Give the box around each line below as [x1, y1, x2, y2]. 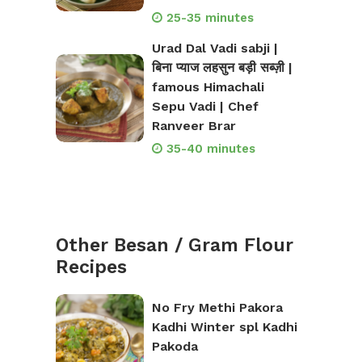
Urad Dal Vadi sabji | [151, 40, 278, 57]
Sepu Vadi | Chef [151, 99, 259, 115]
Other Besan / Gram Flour [56, 234, 293, 257]
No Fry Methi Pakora [151, 299, 283, 315]
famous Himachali [151, 79, 264, 95]
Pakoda [151, 338, 198, 354]
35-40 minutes [166, 141, 255, 157]
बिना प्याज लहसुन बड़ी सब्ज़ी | [151, 60, 293, 76]
